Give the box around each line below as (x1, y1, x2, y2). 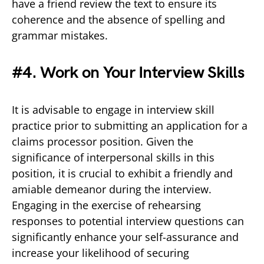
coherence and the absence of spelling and (12, 12, 225, 27)
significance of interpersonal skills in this (12, 150, 214, 164)
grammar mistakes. (12, 28, 108, 42)
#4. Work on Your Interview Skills (12, 62, 244, 82)
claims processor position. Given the (12, 134, 193, 148)
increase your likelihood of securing (12, 245, 189, 260)
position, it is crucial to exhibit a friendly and (12, 166, 233, 180)
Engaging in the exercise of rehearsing (12, 197, 201, 212)
